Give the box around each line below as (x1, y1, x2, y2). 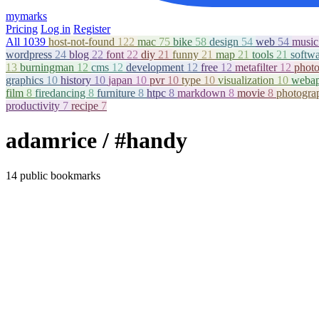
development (126, 61, 187, 73)
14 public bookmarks (6, 169, 100, 182)
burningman (20, 61, 77, 73)
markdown (177, 87, 229, 99)
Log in (41, 23, 70, 35)
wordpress (6, 48, 55, 61)
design (209, 36, 241, 48)
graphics (6, 74, 46, 86)
